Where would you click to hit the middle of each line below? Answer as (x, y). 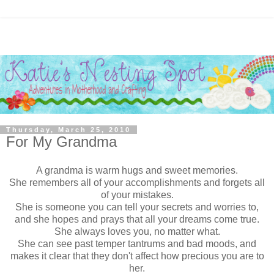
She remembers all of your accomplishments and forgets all (137, 183)
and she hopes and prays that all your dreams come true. (137, 220)
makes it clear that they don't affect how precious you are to (137, 256)
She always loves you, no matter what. (137, 232)
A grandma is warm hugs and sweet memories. (137, 171)
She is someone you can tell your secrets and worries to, (137, 207)
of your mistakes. (137, 195)
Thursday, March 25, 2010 (68, 129)
